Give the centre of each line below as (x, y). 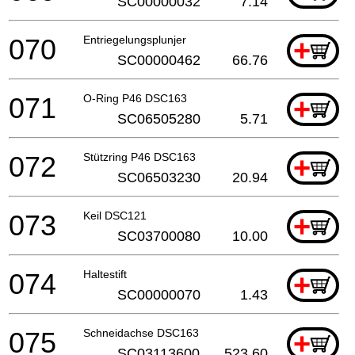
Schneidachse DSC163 (141, 332)
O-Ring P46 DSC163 (135, 98)
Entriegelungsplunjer (135, 39)
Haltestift (105, 274)
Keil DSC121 (115, 215)
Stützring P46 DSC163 (139, 157)
